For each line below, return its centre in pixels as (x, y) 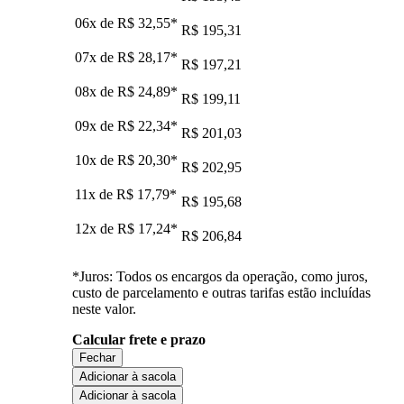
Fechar (97, 357)
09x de (96, 125)
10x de (96, 160)
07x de (96, 57)
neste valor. (104, 308)
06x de (96, 23)
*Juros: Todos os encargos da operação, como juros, (220, 276)
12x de (96, 228)
